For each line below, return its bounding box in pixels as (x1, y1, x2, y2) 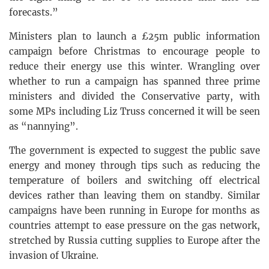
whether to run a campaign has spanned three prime (9, 76, 260, 88)
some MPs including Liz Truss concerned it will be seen (9, 106, 260, 118)
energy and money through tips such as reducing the (9, 160, 260, 172)
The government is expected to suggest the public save (9, 145, 260, 157)
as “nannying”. (9, 121, 78, 133)
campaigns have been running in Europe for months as (9, 205, 260, 217)
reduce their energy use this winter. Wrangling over (9, 61, 260, 73)
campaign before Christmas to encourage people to (9, 46, 260, 58)
